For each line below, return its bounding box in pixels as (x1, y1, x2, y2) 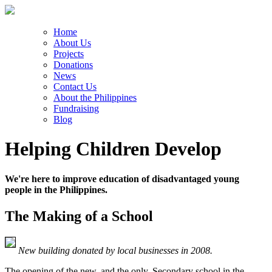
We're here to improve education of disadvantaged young (5, 173, 239, 184)
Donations (53, 59, 93, 70)
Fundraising (53, 103, 99, 114)
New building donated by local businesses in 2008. (18, 245, 212, 256)
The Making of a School (5, 208, 153, 225)
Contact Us (53, 81, 97, 92)
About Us (53, 38, 91, 48)
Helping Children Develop (5, 138, 222, 160)
